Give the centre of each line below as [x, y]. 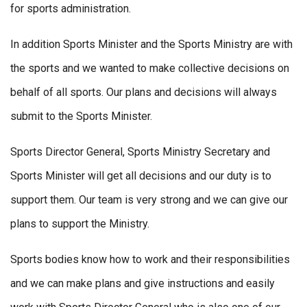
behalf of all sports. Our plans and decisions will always [144, 93]
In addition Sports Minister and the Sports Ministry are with [151, 45]
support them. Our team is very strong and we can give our [149, 200]
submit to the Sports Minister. [81, 116]
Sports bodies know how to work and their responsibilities [150, 260]
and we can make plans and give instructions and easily [143, 284]
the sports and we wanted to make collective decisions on [150, 69]
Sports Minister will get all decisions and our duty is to [141, 176]
